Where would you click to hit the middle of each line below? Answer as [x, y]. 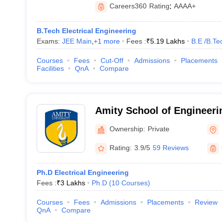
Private [158, 129]
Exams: [49, 41]
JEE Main [77, 41]
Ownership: [127, 129]
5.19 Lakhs [167, 41]
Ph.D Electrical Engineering [83, 172]
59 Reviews [170, 148]
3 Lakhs [73, 183]
